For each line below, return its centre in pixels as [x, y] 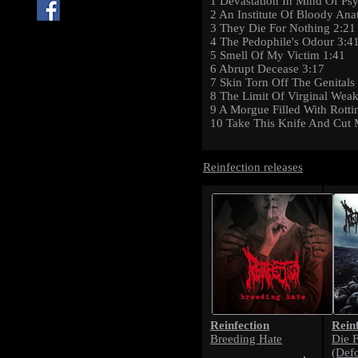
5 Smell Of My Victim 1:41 [278, 56]
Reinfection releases [253, 167]
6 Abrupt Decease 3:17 [267, 69]
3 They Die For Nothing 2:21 [283, 28]
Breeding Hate [246, 339]
